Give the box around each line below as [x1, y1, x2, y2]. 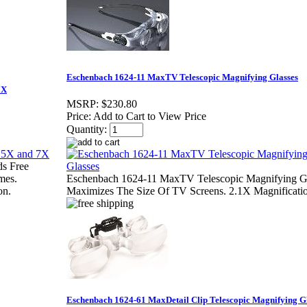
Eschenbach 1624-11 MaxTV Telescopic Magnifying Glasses [66, 72, 298, 83]
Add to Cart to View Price [93, 110, 206, 123]
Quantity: [66, 123, 107, 136]
